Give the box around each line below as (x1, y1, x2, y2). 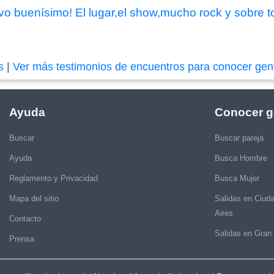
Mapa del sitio (9, 193, 59, 203)
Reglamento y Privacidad (9, 173, 98, 183)
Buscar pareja (215, 133, 264, 143)
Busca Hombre (215, 153, 267, 163)
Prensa (9, 234, 34, 243)
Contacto (9, 213, 41, 223)
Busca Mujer (215, 173, 259, 183)
